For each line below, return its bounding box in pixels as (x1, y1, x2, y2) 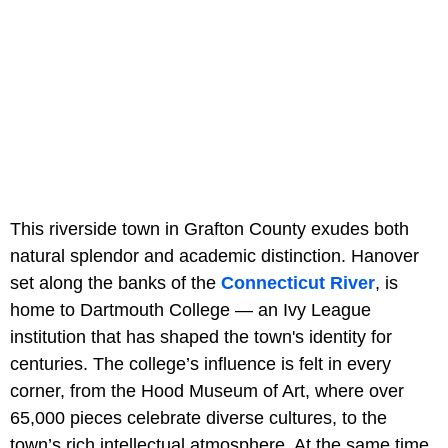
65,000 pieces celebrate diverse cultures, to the (10, 407, 387, 428)
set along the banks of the (10, 272, 221, 293)
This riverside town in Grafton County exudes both (10, 218, 409, 239)
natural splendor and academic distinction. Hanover (10, 245, 419, 266)
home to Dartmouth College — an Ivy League (10, 299, 371, 320)
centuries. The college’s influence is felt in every (10, 353, 391, 374)
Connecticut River (221, 272, 375, 293)
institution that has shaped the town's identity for (10, 326, 392, 347)
